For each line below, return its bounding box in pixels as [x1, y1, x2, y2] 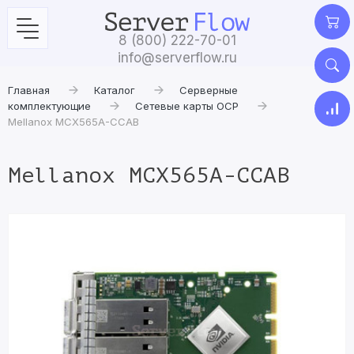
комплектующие [8, 100, 91, 112]
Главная [8, 84, 50, 96]
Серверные [179, 84, 238, 96]
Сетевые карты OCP [135, 100, 239, 112]
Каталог [94, 84, 135, 96]
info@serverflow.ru [117, 50, 237, 66]
